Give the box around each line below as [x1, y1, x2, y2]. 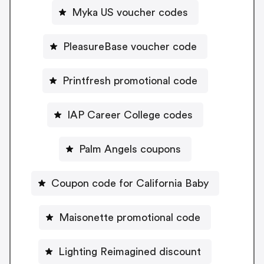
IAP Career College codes [67, 109, 193, 120]
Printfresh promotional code [62, 75, 197, 86]
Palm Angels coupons [78, 143, 181, 154]
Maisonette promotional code [59, 212, 200, 223]
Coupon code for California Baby [51, 177, 209, 189]
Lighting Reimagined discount [58, 246, 201, 257]
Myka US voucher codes [71, 6, 188, 18]
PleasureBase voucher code [62, 41, 197, 52]
